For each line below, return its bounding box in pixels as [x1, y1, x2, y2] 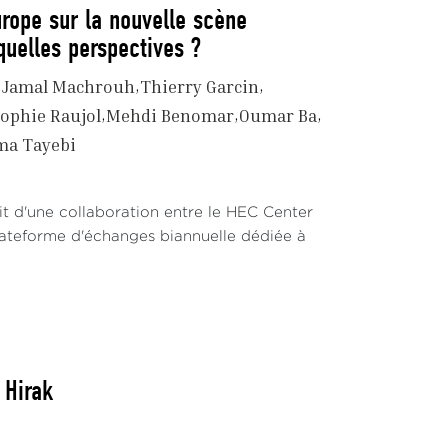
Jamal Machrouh [2, 76, 135, 97]
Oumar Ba [239, 105, 317, 126]
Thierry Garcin [140, 76, 259, 97]
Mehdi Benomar [106, 105, 234, 126]
